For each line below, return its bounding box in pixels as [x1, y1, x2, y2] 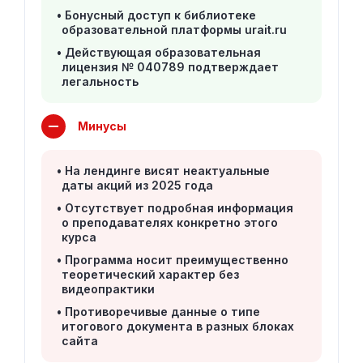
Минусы [78, 119, 126, 133]
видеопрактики [62, 282, 155, 296]
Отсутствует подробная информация [65, 201, 293, 215]
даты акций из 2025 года [62, 178, 213, 192]
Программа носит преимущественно [65, 253, 288, 267]
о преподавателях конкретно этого [62, 216, 278, 229]
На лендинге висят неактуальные [65, 164, 270, 177]
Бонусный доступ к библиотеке [65, 8, 256, 22]
